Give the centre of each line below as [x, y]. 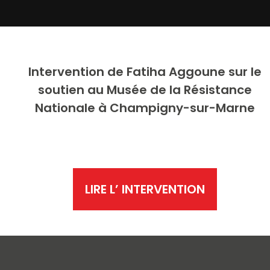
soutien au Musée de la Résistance [145, 90]
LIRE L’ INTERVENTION [145, 189]
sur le [244, 72]
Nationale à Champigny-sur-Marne [145, 108]
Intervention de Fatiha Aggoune [127, 72]
